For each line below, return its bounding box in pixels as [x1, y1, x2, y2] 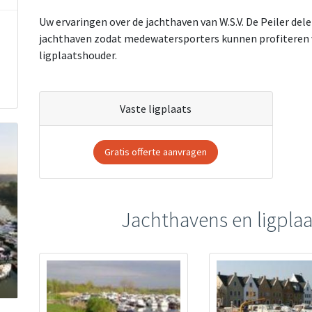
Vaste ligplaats [120, 102, 192, 116]
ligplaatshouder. [38, 48, 117, 62]
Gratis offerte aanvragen [104, 146, 208, 158]
